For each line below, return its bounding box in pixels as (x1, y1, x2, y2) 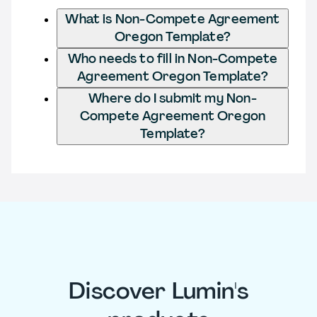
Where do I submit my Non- (88, 89, 257, 107)
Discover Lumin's (68, 276, 249, 306)
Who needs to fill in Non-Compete (67, 50, 278, 67)
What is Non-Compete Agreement (65, 10, 280, 28)
